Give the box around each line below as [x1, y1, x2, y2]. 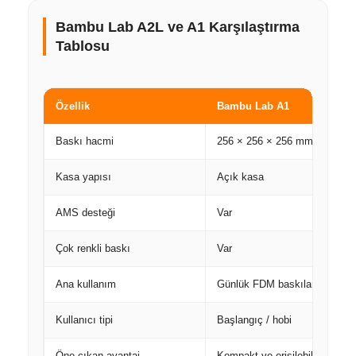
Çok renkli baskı [56, 242, 130, 254]
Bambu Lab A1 [217, 99, 289, 112]
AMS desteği [56, 206, 115, 219]
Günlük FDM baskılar [217, 277, 315, 290]
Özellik [56, 99, 90, 112]
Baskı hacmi [56, 134, 114, 147]
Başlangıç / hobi [217, 313, 292, 326]
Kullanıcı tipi [56, 313, 113, 326]
